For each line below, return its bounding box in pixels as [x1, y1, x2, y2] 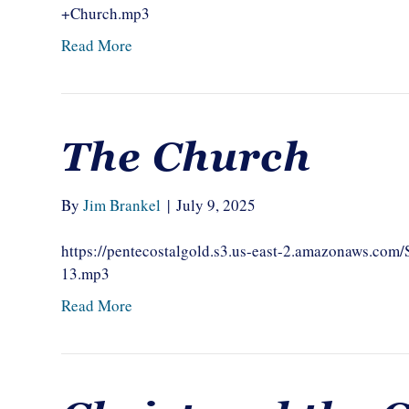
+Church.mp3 [61, 3, 151, 24]
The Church [61, 134, 312, 180]
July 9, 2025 [176, 194, 257, 215]
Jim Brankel [83, 194, 162, 215]
